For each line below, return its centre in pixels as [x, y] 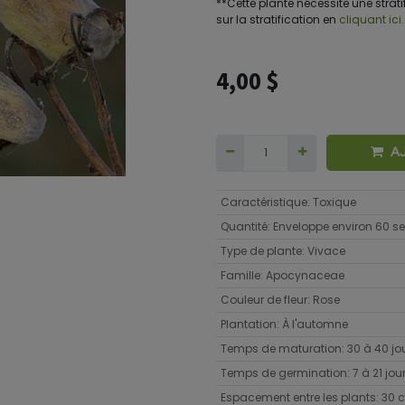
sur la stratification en [278, 20]
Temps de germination [283, 372]
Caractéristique [264, 202]
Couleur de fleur [264, 299]
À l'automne [315, 324]
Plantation [248, 324]
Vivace [326, 250]
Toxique [334, 202]
